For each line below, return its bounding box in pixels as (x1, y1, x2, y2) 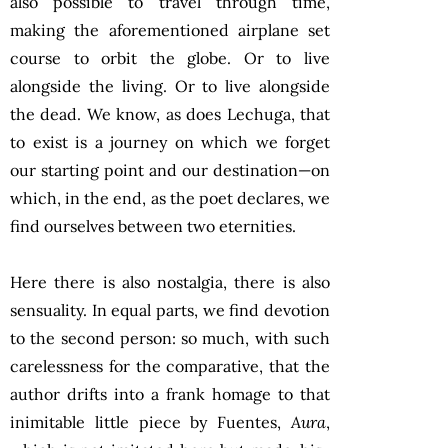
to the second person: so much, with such (10, 327, 330, 348)
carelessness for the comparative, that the (10, 355, 330, 376)
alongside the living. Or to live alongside (10, 75, 330, 96)
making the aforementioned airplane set (10, 19, 330, 40)
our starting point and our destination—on (10, 159, 330, 180)
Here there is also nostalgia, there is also (10, 271, 330, 292)
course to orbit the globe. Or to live (10, 47, 330, 68)
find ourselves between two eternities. (10, 215, 296, 236)
